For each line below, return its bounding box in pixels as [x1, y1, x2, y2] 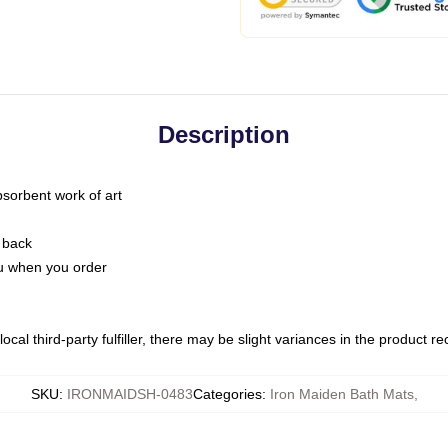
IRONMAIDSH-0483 [66, 386, 193, 402]
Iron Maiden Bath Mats [269, 386, 414, 402]
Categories [192, 386, 262, 402]
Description [158, 121, 290, 148]
